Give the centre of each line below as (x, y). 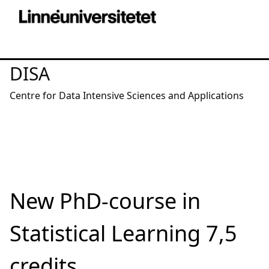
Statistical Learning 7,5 (123, 233)
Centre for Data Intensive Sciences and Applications (127, 95)
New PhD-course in (105, 201)
